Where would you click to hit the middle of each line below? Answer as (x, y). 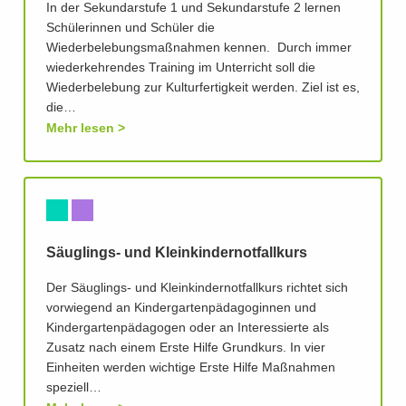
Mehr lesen (80, 128)
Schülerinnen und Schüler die (130, 29)
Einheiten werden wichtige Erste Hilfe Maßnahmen (191, 368)
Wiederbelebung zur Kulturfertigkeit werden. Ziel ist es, (203, 88)
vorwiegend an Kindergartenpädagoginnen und (181, 309)
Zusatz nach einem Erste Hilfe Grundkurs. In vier (186, 348)
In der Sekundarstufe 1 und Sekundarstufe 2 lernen (193, 9)
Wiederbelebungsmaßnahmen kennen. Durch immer (199, 48)
